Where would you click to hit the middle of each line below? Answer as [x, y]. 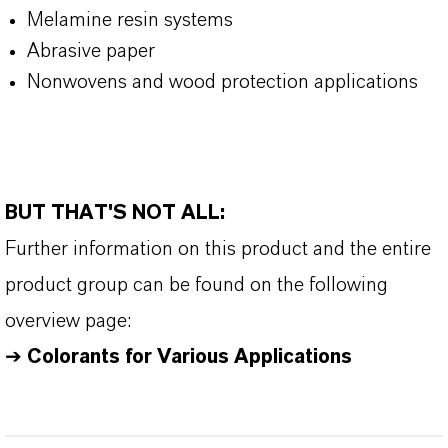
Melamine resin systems [130, 20]
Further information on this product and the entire [218, 249]
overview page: [68, 321]
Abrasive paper [91, 51]
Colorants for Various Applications [189, 357]
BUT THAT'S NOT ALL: [117, 213]
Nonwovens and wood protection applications [222, 82]
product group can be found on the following [196, 285]
